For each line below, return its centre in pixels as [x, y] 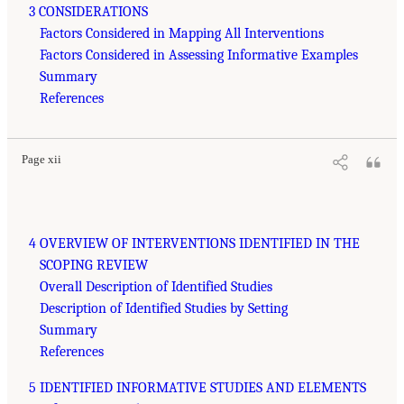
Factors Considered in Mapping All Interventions [182, 33]
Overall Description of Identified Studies [156, 286]
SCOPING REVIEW [94, 265]
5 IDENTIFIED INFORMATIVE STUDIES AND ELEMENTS [197, 387]
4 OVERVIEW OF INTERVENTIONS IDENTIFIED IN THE [194, 243]
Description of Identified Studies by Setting [164, 308]
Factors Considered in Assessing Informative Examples [199, 55]
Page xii [41, 159]
